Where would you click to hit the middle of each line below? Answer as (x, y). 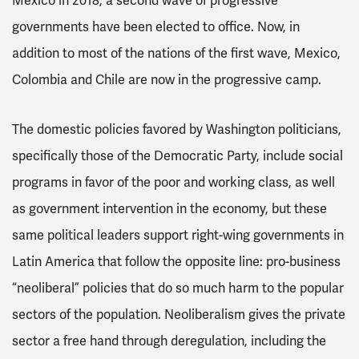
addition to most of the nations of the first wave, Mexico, (176, 54)
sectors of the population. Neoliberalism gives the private (179, 314)
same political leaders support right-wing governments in (178, 235)
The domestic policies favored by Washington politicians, (177, 129)
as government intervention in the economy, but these (169, 208)
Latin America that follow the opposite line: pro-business (176, 261)
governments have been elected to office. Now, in (156, 27)
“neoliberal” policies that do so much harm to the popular (178, 288)
